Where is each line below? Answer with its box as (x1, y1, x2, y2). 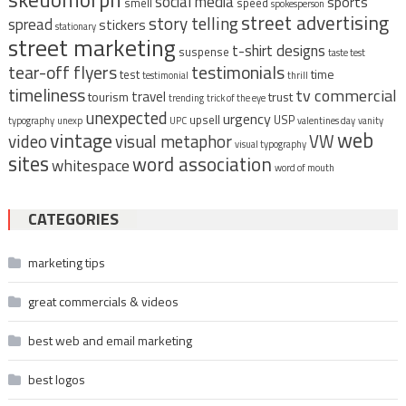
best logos (27, 370, 85, 390)
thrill (286, 68, 308, 83)
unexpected (84, 105, 167, 131)
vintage (49, 125, 112, 156)
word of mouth (274, 160, 334, 176)
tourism (87, 87, 129, 107)
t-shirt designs (231, 39, 325, 63)
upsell (188, 111, 220, 130)
